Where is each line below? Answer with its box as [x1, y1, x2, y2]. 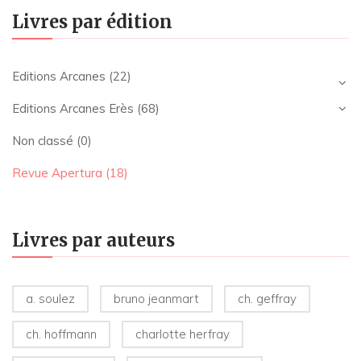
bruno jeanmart [114, 291, 199, 306]
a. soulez [26, 291, 75, 306]
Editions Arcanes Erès [12, 101, 134, 116]
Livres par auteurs [12, 229, 175, 251]
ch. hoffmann [26, 326, 97, 342]
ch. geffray [238, 291, 297, 306]
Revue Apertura [12, 165, 102, 180]
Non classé [12, 133, 73, 148]
